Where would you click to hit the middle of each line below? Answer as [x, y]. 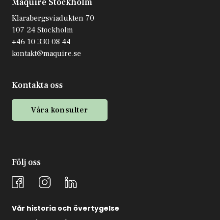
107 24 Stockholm [42, 30]
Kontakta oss [37, 85]
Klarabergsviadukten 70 [53, 18]
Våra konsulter [60, 110]
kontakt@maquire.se [46, 53]
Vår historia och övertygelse [66, 208]
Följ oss [26, 162]
